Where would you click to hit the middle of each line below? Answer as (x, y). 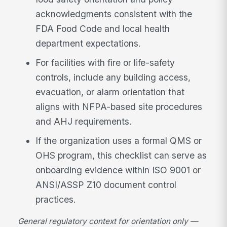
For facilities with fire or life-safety (105, 62)
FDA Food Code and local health (103, 29)
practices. (56, 199)
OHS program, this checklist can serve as (121, 155)
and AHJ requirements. (84, 121)
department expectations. (88, 44)
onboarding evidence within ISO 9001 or (118, 170)
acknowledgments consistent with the (114, 14)
